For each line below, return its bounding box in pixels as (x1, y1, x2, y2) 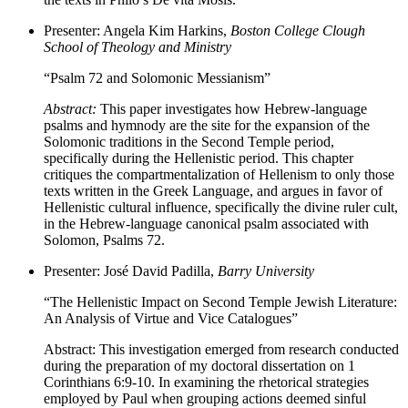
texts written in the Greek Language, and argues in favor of (44, 183, 382, 199)
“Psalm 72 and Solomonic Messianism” (44, 70, 270, 87)
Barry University (218, 263, 314, 280)
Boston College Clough (227, 23, 365, 39)
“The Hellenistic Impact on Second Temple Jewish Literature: (44, 294, 397, 311)
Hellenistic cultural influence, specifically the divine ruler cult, (44, 199, 398, 216)
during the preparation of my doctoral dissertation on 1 (44, 358, 355, 374)
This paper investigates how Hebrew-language (97, 101, 367, 117)
